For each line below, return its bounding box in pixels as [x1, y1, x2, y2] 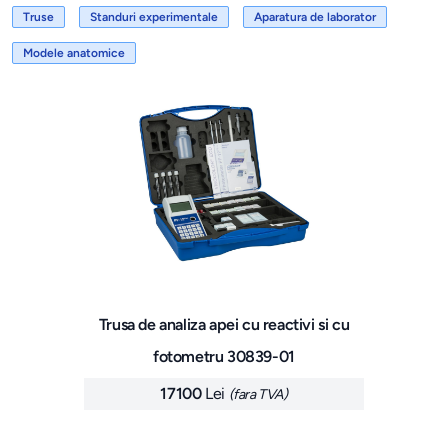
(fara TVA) [228, 386, 288, 404]
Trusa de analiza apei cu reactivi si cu [98, 315, 350, 335]
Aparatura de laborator [254, 10, 376, 25]
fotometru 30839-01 [153, 347, 295, 367]
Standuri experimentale [90, 10, 218, 25]
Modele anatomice [23, 46, 125, 61]
